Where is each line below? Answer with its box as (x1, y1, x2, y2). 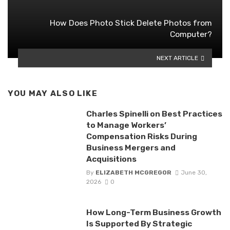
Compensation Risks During (86, 131, 197, 142)
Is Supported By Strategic (86, 219, 192, 229)
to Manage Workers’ (86, 120, 166, 130)
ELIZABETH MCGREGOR (95, 169, 171, 177)
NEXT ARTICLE (157, 54, 199, 62)
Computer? (170, 29, 212, 40)
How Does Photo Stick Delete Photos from (50, 18, 212, 28)
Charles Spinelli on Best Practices (86, 109, 222, 119)
